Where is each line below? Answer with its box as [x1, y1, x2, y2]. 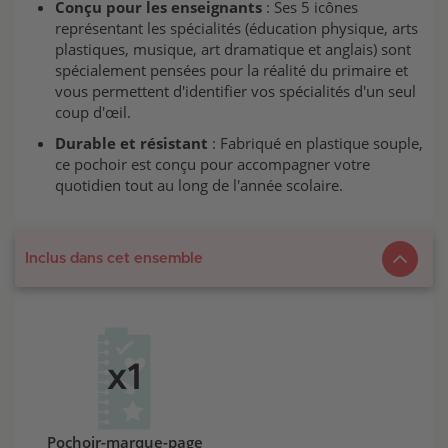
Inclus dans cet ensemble [25, 250, 203, 266]
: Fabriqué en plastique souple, [208, 132, 423, 153]
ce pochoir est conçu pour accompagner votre [55, 153, 370, 174]
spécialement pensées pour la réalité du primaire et [55, 59, 408, 80]
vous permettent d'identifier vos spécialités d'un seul [55, 80, 416, 101]
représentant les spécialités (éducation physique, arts [55, 17, 418, 38]
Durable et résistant [55, 132, 208, 153]
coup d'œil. [55, 101, 131, 122]
